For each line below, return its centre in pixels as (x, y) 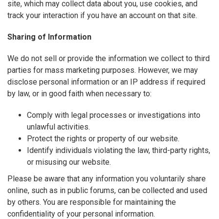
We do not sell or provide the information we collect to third (109, 59)
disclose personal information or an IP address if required (106, 82)
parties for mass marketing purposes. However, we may (103, 70)
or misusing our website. (69, 162)
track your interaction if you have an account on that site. (102, 16)
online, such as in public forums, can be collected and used (107, 191)
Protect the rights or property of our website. (103, 139)
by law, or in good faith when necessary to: (79, 94)
